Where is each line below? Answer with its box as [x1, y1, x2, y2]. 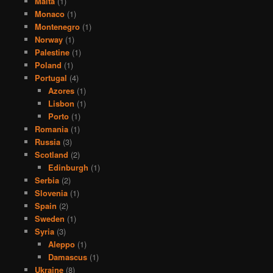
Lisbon [48, 97, 75, 109]
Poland [34, 58, 62, 71]
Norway [34, 33, 63, 45]
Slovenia [34, 186, 68, 199]
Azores [48, 84, 75, 96]
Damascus [48, 250, 88, 263]
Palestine [34, 46, 69, 58]
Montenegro [34, 20, 80, 32]
